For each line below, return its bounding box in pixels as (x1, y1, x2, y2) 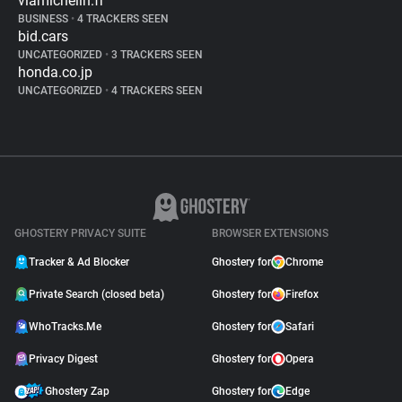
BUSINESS (18, 13, 71, 25)
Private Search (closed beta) (29, 288, 164, 301)
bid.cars (18, 28, 68, 45)
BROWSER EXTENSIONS (212, 227, 328, 240)
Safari (285, 320, 314, 333)
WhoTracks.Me (29, 320, 101, 333)
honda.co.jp (18, 64, 92, 81)
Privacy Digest (29, 353, 98, 365)
